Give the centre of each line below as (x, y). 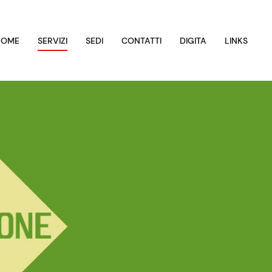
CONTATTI (141, 40)
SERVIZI (53, 40)
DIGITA (193, 40)
